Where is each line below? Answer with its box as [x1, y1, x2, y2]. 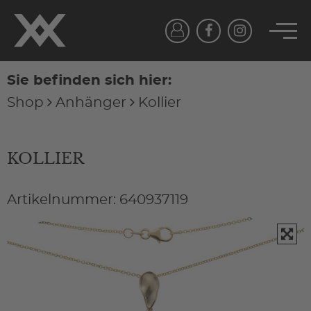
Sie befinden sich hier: [7, 74, 171, 87]
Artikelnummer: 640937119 [7, 193, 188, 207]
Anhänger [56, 96, 126, 110]
